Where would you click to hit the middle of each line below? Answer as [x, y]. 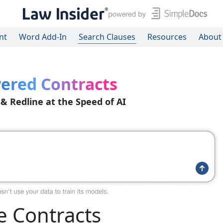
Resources [167, 37]
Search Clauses [107, 37]
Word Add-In [43, 37]
